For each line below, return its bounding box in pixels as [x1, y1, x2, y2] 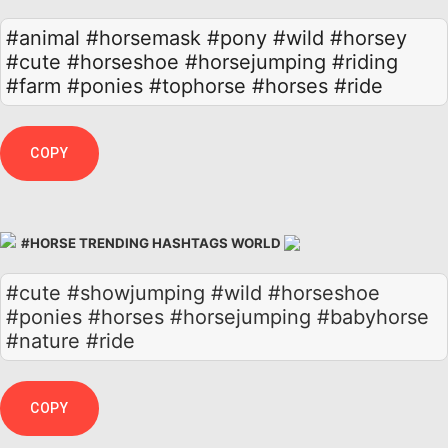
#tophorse [149, 73, 246, 98]
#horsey [330, 25, 407, 50]
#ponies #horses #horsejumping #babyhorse [6, 304, 429, 329]
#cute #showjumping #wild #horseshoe [6, 280, 380, 305]
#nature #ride [6, 328, 135, 353]
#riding [332, 49, 398, 74]
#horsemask [86, 25, 201, 50]
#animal [6, 25, 80, 50]
